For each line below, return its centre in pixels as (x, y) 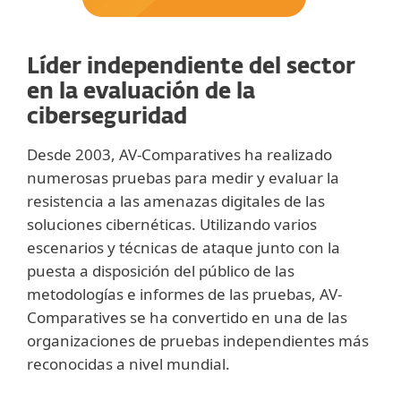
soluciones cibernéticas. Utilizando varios (172, 224)
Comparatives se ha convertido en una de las (187, 317)
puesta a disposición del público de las (161, 271)
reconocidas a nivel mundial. (128, 364)
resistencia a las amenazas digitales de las (176, 201)
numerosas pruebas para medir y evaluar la (183, 178)
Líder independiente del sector (191, 67)
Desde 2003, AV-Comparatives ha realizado (179, 154)
